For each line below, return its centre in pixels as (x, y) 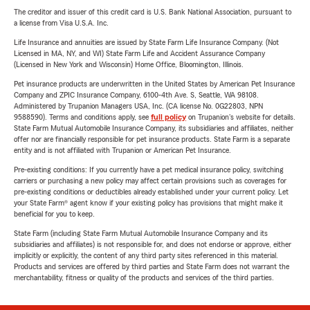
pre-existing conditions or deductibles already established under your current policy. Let (151, 192)
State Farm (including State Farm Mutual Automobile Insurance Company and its (141, 233)
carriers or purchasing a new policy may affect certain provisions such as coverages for (150, 181)
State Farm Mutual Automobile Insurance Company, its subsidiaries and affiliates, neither (154, 128)
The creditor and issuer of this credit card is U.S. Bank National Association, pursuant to (153, 12)
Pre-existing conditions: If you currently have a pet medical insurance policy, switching (149, 170)
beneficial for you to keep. (54, 214)
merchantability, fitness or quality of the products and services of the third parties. (144, 277)
